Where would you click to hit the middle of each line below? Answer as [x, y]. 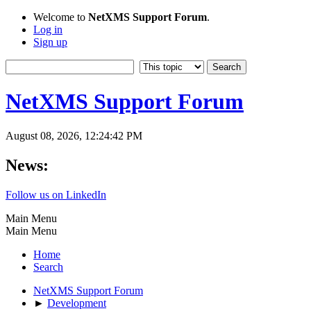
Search [48, 267]
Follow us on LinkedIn [56, 194]
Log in [48, 30]
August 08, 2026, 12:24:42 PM [74, 135]
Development [77, 303]
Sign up [50, 42]
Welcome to [61, 17]
